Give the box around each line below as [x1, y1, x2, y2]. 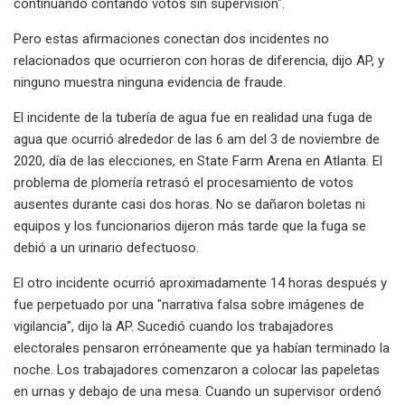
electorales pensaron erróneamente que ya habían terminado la [14, 339, 390, 356]
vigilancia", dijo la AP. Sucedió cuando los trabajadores [14, 317, 334, 334]
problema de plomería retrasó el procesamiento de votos [14, 174, 353, 191]
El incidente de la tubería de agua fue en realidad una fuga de [14, 108, 372, 126]
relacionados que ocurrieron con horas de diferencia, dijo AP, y [14, 52, 384, 69]
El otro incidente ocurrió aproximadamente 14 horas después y [14, 274, 387, 291]
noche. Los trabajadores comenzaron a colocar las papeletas [14, 361, 380, 378]
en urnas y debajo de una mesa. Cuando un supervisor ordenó [14, 382, 381, 400]
